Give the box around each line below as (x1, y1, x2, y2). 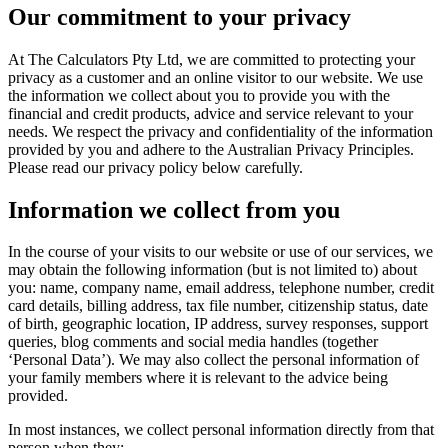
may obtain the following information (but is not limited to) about (8, 261, 417, 279)
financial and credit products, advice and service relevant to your (8, 104, 413, 122)
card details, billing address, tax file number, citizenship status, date (8, 297, 428, 315)
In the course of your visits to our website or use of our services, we (8, 243, 433, 261)
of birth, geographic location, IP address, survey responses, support (8, 315, 428, 333)
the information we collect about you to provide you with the (8, 86, 390, 104)
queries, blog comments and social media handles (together (8, 333, 378, 351)
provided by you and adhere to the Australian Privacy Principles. (8, 140, 414, 158)
